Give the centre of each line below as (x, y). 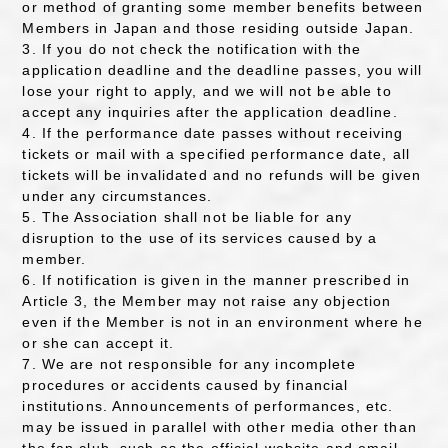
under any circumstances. (117, 196)
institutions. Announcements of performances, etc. (208, 406)
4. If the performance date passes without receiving (213, 133)
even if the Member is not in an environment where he (222, 322)
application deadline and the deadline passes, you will (222, 70)
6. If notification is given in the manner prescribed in (216, 280)
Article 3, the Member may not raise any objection (207, 301)
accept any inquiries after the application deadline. (210, 112)
